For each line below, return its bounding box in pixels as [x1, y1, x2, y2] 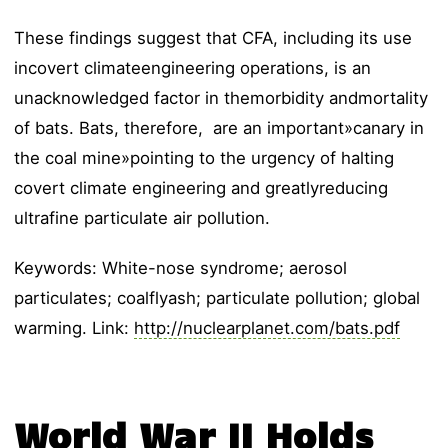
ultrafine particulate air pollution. [14, 208, 271, 229]
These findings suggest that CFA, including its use [14, 28, 413, 49]
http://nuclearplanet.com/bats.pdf [134, 318, 401, 339]
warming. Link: [14, 318, 135, 339]
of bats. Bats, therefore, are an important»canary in [14, 118, 425, 139]
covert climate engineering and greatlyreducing [14, 178, 389, 199]
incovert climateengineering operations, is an [14, 58, 372, 79]
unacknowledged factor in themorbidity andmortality [14, 88, 429, 109]
